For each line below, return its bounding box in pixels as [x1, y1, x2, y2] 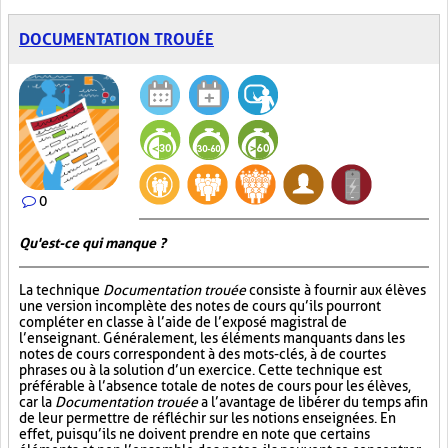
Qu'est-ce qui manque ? [19, 235, 166, 251]
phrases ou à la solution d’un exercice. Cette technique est [19, 362, 382, 378]
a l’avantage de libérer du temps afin [198, 394, 428, 410]
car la [19, 394, 55, 410]
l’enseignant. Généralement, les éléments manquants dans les [19, 330, 405, 346]
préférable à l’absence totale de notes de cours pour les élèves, [19, 378, 411, 394]
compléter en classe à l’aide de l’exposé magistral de [19, 314, 347, 330]
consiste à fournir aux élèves [246, 282, 426, 298]
